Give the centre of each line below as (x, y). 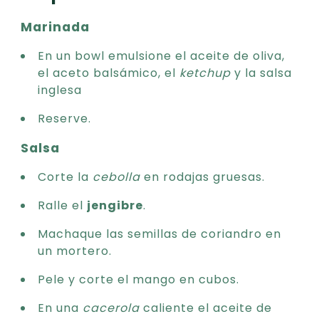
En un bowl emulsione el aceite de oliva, (161, 56)
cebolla (116, 177)
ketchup (205, 73)
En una (60, 308)
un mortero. (75, 251)
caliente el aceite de (206, 308)
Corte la (65, 177)
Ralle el (62, 205)
